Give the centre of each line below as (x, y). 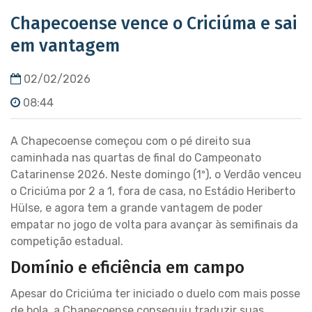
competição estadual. (67, 241)
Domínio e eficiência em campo (127, 267)
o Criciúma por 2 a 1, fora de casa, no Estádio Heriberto (153, 191)
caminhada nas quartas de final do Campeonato (136, 158)
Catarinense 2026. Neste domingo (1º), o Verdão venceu (156, 174)
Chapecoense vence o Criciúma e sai (154, 24)
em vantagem (65, 46)
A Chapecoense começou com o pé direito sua (131, 141)
